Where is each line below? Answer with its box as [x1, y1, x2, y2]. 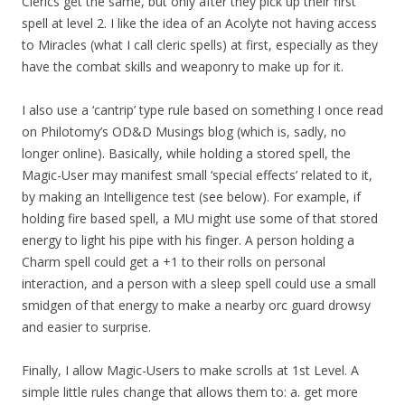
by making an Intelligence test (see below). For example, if [22, 188, 361, 206]
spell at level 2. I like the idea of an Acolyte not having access [22, 14, 377, 33]
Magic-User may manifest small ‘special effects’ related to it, [22, 166, 372, 184]
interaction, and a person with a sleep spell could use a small [22, 275, 376, 293]
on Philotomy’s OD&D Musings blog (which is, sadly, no [22, 123, 346, 141]
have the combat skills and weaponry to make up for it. [22, 58, 344, 76]
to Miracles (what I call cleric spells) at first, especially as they [22, 36, 378, 54]
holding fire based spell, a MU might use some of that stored [22, 210, 378, 228]
